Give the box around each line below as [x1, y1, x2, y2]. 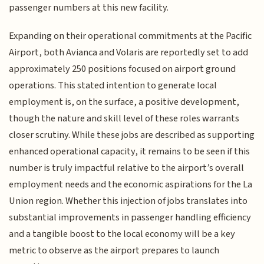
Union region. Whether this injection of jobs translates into [9, 194, 248, 209]
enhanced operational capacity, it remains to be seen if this [9, 144, 250, 159]
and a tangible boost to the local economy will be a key [9, 227, 236, 242]
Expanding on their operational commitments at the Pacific [9, 29, 252, 44]
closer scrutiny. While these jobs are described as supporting [9, 128, 255, 143]
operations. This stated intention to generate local [9, 78, 217, 93]
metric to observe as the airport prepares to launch [9, 243, 220, 258]
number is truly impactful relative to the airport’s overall [9, 161, 245, 176]
